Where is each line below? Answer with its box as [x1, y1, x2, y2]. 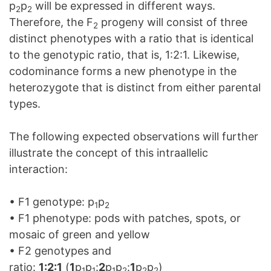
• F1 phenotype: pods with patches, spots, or [9, 212, 241, 224]
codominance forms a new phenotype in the [9, 65, 237, 77]
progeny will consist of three [98, 16, 247, 28]
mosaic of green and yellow [9, 228, 150, 241]
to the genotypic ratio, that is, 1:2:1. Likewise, [9, 48, 240, 61]
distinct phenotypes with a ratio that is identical [9, 32, 253, 45]
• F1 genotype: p [9, 195, 94, 208]
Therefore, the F [9, 16, 93, 28]
